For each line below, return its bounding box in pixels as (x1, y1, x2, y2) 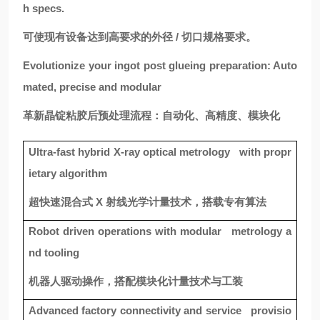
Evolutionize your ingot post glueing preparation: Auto (23, 59, 297, 71)
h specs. (23, 2, 64, 14)
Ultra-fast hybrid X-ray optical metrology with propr (29, 146, 291, 158)
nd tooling (29, 246, 79, 259)
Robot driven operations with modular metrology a (29, 225, 291, 237)
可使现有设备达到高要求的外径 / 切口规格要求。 (23, 31, 256, 43)
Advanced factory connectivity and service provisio (29, 304, 291, 316)
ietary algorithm (29, 167, 107, 179)
